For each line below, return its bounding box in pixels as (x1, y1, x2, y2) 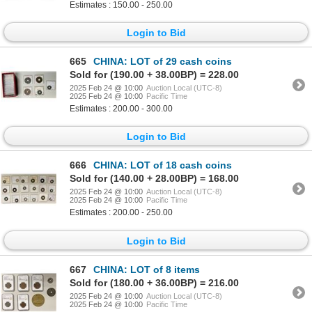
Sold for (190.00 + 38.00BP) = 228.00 (70, 69, 239, 81)
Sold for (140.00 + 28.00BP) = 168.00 (70, 173, 239, 185)
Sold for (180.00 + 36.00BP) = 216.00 (70, 276, 239, 288)
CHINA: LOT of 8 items (93, 263, 200, 275)
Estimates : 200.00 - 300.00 (70, 104, 173, 114)
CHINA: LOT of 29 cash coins (93, 56, 232, 68)
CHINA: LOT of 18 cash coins (93, 159, 232, 171)
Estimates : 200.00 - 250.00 (70, 208, 173, 218)
